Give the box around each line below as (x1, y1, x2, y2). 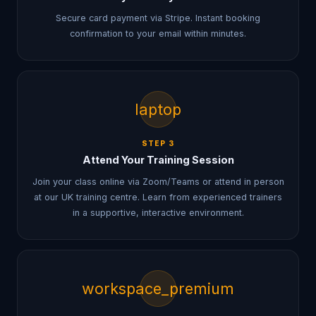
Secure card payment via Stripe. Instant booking (56, 13, 260, 23)
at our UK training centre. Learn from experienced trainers (34, 192, 282, 202)
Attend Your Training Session (82, 154, 234, 166)
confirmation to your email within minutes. (70, 28, 246, 39)
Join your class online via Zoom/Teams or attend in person (32, 176, 284, 187)
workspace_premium (82, 279, 234, 298)
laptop (135, 100, 181, 119)
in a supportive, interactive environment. (72, 207, 244, 218)
